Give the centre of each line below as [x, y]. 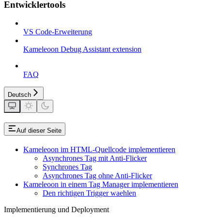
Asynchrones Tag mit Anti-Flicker [95, 158]
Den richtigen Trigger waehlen [89, 193]
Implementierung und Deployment [56, 210]
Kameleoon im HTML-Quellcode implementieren [99, 150]
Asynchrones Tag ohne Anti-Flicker [97, 176]
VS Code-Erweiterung [58, 32]
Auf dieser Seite [39, 131]
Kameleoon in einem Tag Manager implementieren [101, 185]
